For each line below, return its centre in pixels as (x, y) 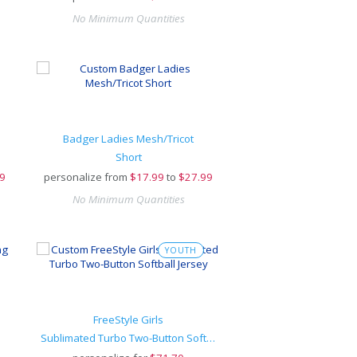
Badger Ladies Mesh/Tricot (129, 139)
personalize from (86, 177)
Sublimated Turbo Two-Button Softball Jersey (211, 338)
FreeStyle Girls (129, 320)
